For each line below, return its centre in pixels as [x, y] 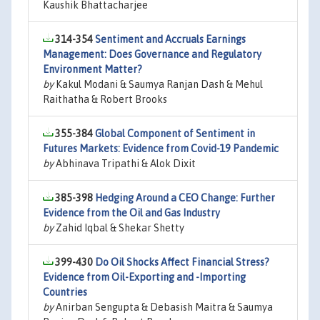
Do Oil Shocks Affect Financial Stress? [182, 262]
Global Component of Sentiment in [175, 134]
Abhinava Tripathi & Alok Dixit [125, 164]
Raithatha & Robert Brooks [105, 99]
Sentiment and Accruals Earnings [170, 39]
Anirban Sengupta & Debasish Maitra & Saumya [163, 307]
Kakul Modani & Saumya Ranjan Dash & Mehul [158, 84]
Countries [65, 292]
